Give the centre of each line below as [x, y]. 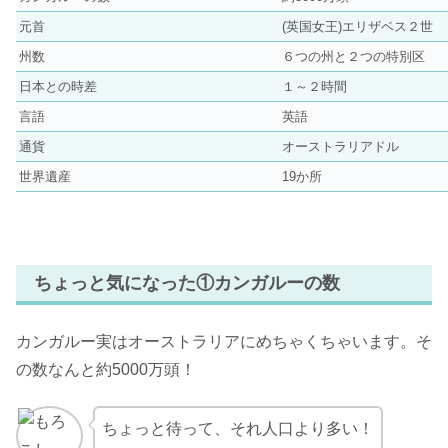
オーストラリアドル [340, 147]
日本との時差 [58, 87]
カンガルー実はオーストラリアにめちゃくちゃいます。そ [224, 341]
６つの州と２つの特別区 [353, 57]
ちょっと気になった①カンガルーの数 [187, 283]
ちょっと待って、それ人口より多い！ [237, 429]
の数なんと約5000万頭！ [106, 369]
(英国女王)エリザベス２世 [357, 27]
